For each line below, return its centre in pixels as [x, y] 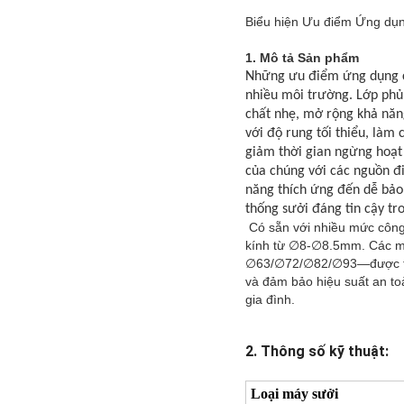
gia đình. [270, 300]
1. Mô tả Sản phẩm [302, 58]
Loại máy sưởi [294, 394]
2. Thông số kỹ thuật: [317, 352]
